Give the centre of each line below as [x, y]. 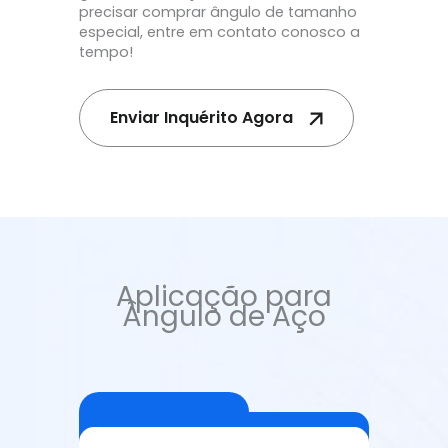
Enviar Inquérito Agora [201, 118]
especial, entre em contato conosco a [219, 31]
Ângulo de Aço [224, 317]
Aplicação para [224, 297]
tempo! [106, 51]
